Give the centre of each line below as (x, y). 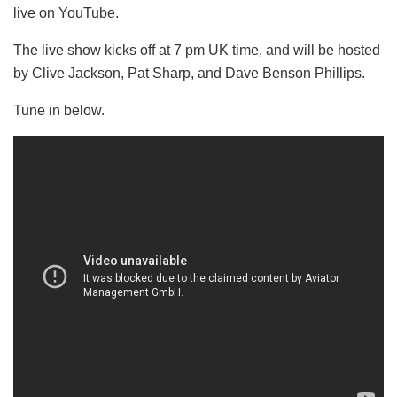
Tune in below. (59, 110)
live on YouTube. (66, 12)
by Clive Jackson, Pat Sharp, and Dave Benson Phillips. (189, 73)
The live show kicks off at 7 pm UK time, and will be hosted (197, 50)
